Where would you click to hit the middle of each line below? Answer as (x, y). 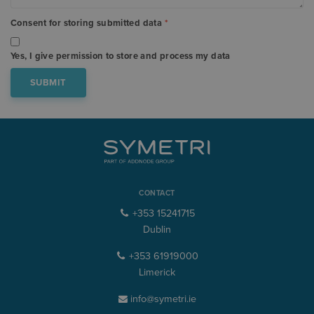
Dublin (157, 229)
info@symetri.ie (162, 299)
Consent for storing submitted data (88, 23)
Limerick (157, 272)
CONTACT (157, 193)
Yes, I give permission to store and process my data (121, 56)
